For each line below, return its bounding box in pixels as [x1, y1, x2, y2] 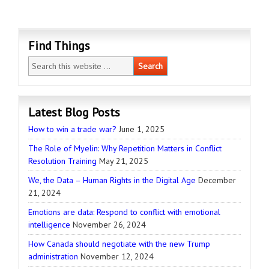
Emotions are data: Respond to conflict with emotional [28, 207, 220, 218]
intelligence [28, 219, 70, 231]
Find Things [28, 38, 90, 54]
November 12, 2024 [80, 251, 154, 262]
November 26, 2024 [73, 219, 146, 231]
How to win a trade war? [28, 124, 116, 135]
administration [28, 251, 78, 262]
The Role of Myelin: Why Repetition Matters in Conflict [28, 143, 222, 154]
